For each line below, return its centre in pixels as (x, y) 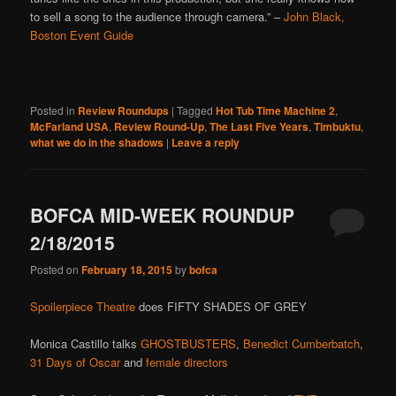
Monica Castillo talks (86, 343)
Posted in (53, 110)
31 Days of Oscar (76, 362)
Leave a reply (206, 142)
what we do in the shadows (97, 142)
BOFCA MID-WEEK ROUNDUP (163, 215)
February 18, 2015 (127, 270)
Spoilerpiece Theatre (83, 306)
